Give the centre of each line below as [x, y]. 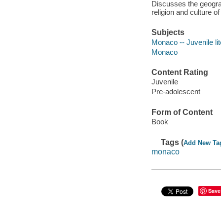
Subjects [168, 32]
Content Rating [180, 72]
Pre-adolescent [176, 92]
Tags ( [172, 142]
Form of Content [182, 112]
